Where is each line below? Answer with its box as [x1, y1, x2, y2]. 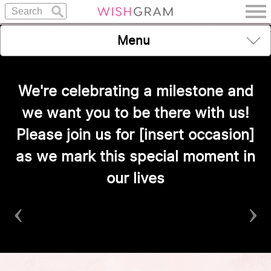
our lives [106, 168, 165, 189]
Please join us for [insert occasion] [16, 124, 255, 146]
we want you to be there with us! [22, 102, 249, 124]
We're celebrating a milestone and [18, 80, 253, 102]
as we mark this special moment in [16, 146, 255, 168]
